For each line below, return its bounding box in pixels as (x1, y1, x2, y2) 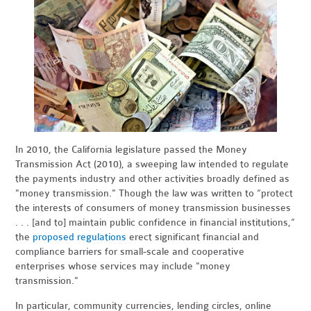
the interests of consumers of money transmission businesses (15, 201, 292, 214)
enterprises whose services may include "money (15, 260, 231, 272)
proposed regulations (33, 230, 127, 243)
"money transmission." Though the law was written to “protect (15, 187, 294, 199)
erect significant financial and (126, 230, 260, 243)
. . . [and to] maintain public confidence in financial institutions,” (15, 216, 296, 228)
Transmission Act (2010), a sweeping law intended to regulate (15, 158, 289, 170)
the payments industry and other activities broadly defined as (15, 172, 290, 185)
